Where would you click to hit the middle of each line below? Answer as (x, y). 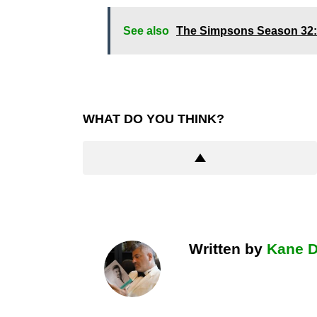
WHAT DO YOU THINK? (154, 119)
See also (146, 30)
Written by (228, 248)
